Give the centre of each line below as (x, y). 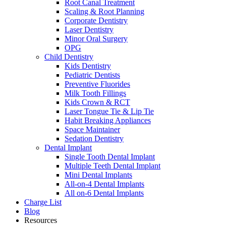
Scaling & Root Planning (104, 11)
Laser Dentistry (89, 30)
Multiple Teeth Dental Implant (112, 166)
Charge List (43, 202)
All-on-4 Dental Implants (104, 184)
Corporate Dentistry (96, 20)
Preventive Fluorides (97, 84)
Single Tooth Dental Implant (110, 157)
